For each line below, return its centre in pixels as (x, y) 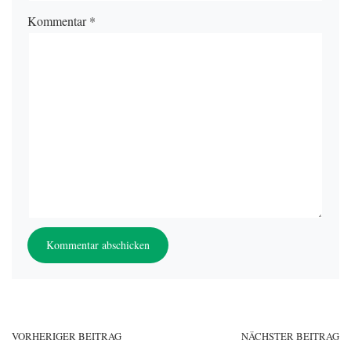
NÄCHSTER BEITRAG (290, 336)
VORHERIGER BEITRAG (67, 336)
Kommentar (58, 20)
